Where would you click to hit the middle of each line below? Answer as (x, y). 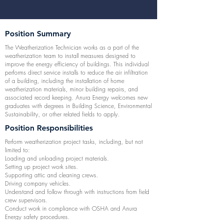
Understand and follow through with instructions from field (77, 192)
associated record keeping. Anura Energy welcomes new (76, 97)
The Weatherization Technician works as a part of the (72, 47)
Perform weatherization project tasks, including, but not (74, 142)
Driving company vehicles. (38, 183)
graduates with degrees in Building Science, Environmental (78, 106)
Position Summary (38, 34)
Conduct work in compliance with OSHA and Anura (71, 208)
